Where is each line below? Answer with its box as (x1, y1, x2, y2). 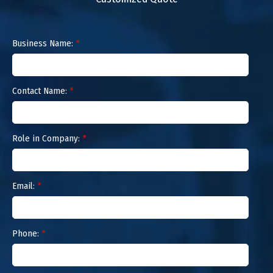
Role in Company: (12, 132, 82, 144)
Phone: (12, 227, 41, 239)
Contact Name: (12, 85, 69, 96)
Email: (12, 180, 37, 191)
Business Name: (12, 37, 76, 49)
